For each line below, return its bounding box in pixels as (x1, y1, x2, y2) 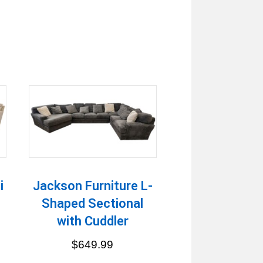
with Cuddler (56, 213, 129, 228)
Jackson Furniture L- (32, 178, 153, 193)
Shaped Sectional (42, 195, 144, 211)
